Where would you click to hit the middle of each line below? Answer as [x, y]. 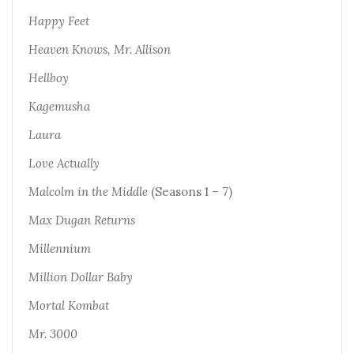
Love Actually [64, 163]
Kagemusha [59, 106]
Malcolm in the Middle [88, 191]
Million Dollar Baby [81, 277]
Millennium [60, 248]
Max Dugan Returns [82, 220]
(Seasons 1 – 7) [190, 191]
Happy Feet [59, 21]
